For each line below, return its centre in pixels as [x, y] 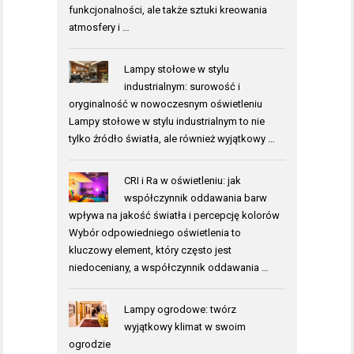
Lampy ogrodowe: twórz [180, 310]
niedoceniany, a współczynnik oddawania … [169, 268]
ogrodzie [90, 345]
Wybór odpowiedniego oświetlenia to [155, 233]
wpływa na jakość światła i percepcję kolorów [174, 216]
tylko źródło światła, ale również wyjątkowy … [172, 139]
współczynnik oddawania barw [195, 198]
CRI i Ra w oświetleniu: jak [182, 181]
